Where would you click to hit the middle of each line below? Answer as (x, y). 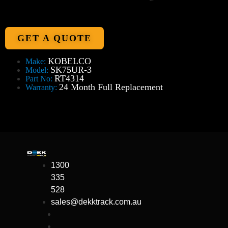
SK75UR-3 (71, 70)
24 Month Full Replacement (111, 87)
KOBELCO (69, 61)
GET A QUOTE (54, 38)
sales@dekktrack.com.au (96, 202)
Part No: (40, 79)
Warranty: (42, 87)
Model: (38, 70)
